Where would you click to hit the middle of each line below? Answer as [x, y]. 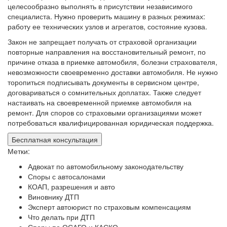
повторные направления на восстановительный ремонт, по [107, 51]
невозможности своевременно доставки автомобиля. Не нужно [113, 72]
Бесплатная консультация [55, 139]
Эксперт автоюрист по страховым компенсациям [109, 206]
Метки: [19, 151]
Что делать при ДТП [61, 217]
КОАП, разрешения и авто [71, 186]
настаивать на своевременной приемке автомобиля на [100, 102]
